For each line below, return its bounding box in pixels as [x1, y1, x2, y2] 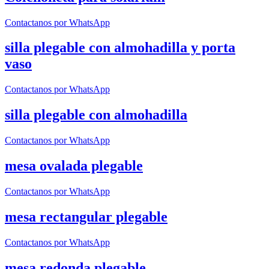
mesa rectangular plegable [5, 208, 168, 225]
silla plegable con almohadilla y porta [5, 40, 235, 56]
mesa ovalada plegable [5, 158, 143, 174]
